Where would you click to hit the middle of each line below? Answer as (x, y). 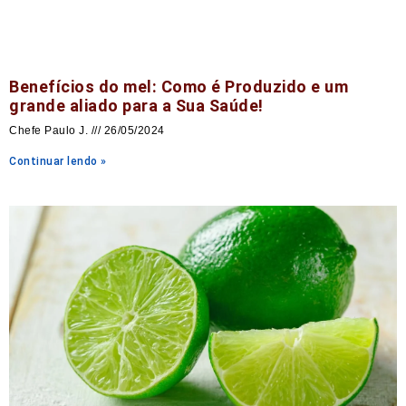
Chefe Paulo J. (50, 130)
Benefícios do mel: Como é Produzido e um (179, 86)
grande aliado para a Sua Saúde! (136, 105)
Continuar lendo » (58, 161)
